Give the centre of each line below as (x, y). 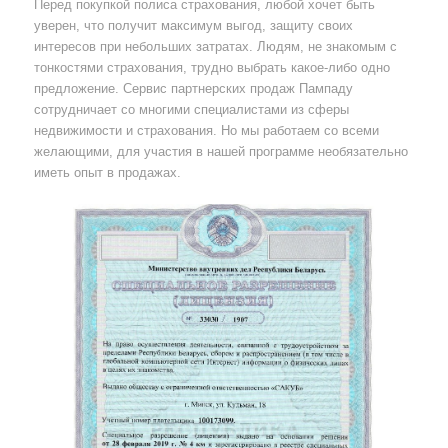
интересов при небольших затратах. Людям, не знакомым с (215, 47)
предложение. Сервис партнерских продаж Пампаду (193, 89)
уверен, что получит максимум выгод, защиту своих (193, 26)
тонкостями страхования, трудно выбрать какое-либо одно (211, 68)
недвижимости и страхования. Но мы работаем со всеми (206, 131)
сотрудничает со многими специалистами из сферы (191, 110)
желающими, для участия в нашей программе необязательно (220, 152)
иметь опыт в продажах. (107, 173)
